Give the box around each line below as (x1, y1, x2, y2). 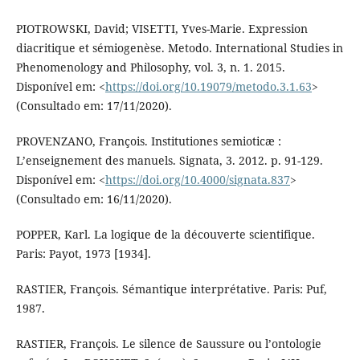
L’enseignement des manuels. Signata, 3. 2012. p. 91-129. (15, 153, 323, 169)
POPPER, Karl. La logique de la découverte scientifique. (15, 227, 315, 243)
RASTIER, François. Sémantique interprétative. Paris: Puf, (15, 281, 327, 297)
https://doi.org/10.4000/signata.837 (104, 172, 290, 188)
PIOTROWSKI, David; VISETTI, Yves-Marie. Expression (15, 21, 308, 37)
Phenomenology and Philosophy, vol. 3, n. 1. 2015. (15, 59, 285, 76)
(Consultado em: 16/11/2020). (15, 191, 172, 207)
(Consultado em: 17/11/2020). (15, 98, 172, 114)
